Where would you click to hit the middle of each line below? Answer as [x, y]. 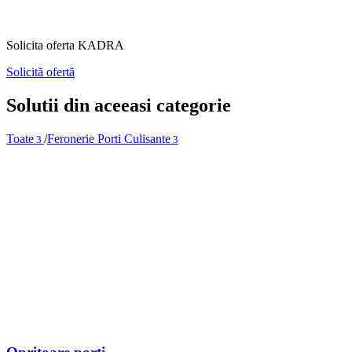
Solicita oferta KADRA [65, 45]
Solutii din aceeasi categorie [119, 105]
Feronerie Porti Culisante [109, 138]
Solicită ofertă [40, 71]
